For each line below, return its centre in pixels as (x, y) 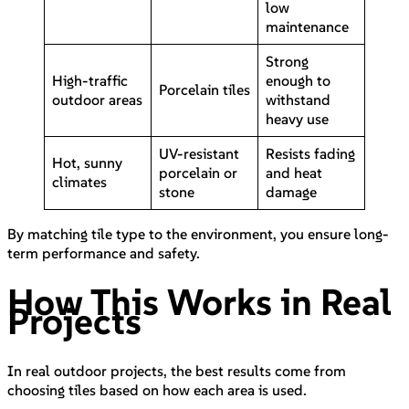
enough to (298, 80)
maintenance (307, 26)
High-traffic (90, 80)
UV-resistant (199, 153)
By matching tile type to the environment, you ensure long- (198, 233)
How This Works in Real (199, 302)
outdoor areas (97, 99)
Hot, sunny (87, 162)
